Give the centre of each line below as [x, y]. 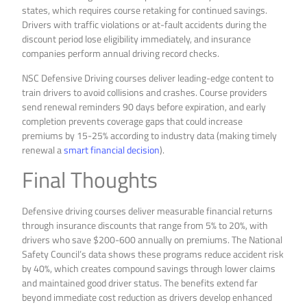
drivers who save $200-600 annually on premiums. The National [152, 239]
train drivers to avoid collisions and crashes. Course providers [145, 92]
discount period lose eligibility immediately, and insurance [137, 39]
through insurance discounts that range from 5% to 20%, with [145, 225]
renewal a [43, 149]
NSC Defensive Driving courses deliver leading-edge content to [148, 77]
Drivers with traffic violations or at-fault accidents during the [145, 25]
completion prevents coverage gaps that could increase [133, 121]
